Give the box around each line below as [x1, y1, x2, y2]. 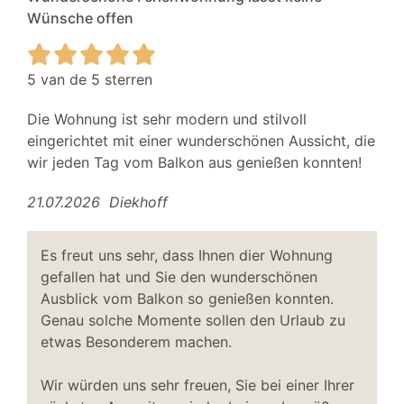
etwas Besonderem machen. [41, 332, 232, 351]
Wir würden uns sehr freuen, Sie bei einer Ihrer [41, 375, 354, 394]
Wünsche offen [27, 8, 133, 27]
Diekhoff [109, 192, 168, 211]
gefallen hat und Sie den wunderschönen [41, 267, 317, 286]
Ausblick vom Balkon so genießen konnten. [41, 289, 334, 308]
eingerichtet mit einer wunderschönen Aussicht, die [27, 131, 375, 150]
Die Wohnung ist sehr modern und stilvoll [27, 109, 307, 128]
